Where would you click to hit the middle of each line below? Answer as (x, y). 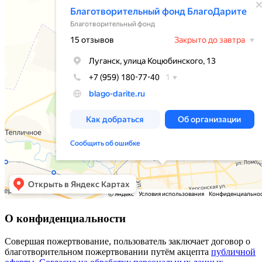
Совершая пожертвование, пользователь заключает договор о (127, 241)
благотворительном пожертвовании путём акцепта (108, 251)
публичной (233, 251)
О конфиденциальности (65, 219)
